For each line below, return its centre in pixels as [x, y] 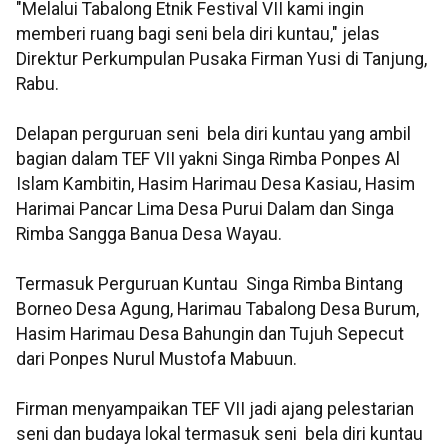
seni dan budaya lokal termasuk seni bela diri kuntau [219, 434]
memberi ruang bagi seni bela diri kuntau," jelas [198, 34]
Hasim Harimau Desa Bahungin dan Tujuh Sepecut [210, 334]
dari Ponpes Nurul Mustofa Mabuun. [156, 359]
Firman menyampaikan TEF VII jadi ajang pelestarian [215, 409]
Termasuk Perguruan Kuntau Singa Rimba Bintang [209, 284]
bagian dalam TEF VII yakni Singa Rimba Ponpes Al [208, 159]
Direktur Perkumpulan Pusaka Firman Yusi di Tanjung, [221, 59]
